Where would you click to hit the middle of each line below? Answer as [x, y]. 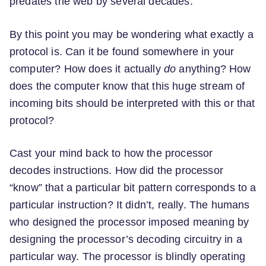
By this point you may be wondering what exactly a [132, 34]
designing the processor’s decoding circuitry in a [126, 240]
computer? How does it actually [87, 69]
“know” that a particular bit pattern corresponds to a [133, 188]
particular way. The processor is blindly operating [128, 257]
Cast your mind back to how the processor [111, 153]
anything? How [213, 69]
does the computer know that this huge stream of [127, 86]
